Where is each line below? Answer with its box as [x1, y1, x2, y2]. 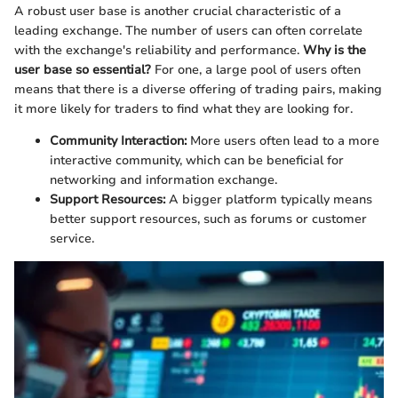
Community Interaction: [50, 132, 187, 150]
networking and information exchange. [50, 171, 277, 189]
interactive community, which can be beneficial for [50, 152, 344, 170]
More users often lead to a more [187, 132, 379, 150]
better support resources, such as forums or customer [50, 211, 367, 228]
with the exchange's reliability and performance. [14, 42, 303, 60]
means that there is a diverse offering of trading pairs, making [14, 81, 382, 99]
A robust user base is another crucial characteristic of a [14, 3, 341, 20]
